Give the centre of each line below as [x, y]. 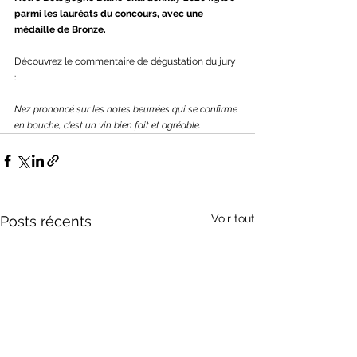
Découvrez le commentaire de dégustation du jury [126, 62]
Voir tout [233, 219]
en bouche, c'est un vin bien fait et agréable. [108, 126]
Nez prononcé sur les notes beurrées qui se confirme [127, 110]
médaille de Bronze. [60, 30]
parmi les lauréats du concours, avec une [110, 14]
